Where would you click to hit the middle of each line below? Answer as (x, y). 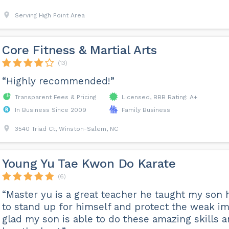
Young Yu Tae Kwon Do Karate (89, 164)
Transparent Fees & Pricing (55, 97)
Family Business (146, 110)
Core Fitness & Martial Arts (79, 50)
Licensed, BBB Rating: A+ (159, 97)
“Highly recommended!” (58, 81)
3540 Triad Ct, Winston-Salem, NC (66, 129)
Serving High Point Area (50, 15)
